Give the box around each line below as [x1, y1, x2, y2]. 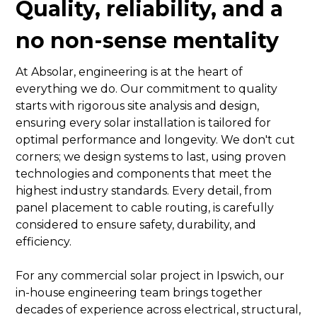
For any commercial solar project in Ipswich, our [16, 269, 285, 282]
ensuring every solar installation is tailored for [16, 116, 272, 129]
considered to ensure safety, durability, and [16, 218, 257, 231]
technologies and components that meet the [16, 167, 272, 180]
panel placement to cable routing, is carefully [16, 201, 275, 214]
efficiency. [16, 235, 72, 248]
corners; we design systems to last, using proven [16, 150, 287, 163]
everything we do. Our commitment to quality [16, 82, 278, 96]
